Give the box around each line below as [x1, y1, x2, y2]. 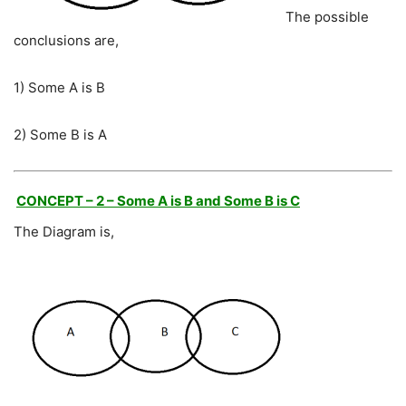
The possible [285, 8, 369, 26]
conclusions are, [14, 32, 119, 50]
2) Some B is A [14, 126, 107, 144]
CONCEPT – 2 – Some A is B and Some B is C [16, 192, 300, 210]
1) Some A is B [14, 79, 105, 97]
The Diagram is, [14, 223, 114, 241]
